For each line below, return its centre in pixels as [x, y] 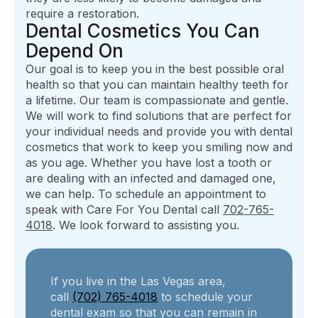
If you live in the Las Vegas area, [138, 281]
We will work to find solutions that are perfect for [159, 116]
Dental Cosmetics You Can [143, 31]
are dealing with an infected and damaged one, [151, 179]
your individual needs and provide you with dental [159, 132]
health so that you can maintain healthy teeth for [157, 85]
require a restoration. [82, 14]
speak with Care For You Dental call [124, 210]
